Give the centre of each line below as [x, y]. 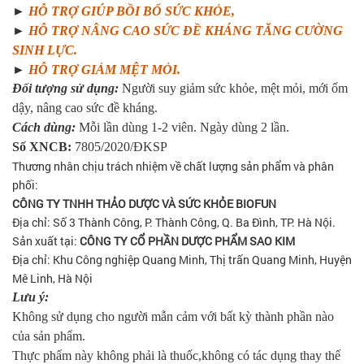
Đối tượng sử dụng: [67, 88]
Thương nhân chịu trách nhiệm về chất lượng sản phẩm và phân [173, 166]
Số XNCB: [42, 147]
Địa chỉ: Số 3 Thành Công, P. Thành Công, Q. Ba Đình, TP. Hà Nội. [174, 222]
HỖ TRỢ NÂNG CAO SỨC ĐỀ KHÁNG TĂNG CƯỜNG [186, 30]
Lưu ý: [30, 297]
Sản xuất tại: [46, 241]
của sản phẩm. [49, 336]
